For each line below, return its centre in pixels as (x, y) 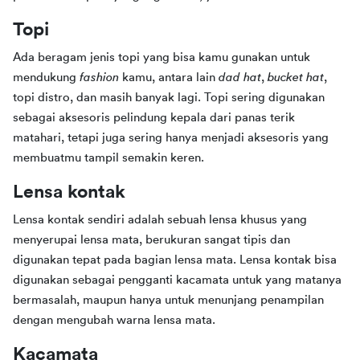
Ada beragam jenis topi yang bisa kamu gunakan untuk (162, 57)
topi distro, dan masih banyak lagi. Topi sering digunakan (169, 97)
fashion (101, 77)
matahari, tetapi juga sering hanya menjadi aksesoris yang (171, 137)
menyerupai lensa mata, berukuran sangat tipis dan (151, 239)
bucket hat (296, 77)
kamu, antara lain (170, 77)
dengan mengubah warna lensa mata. (114, 320)
